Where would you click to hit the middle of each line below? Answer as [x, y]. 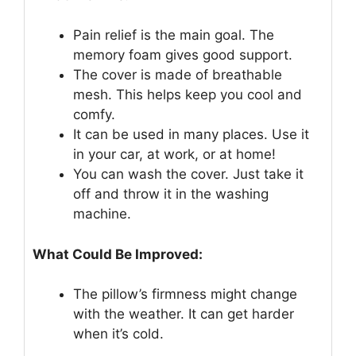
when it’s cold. [118, 334]
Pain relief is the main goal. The [174, 35]
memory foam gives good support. [183, 55]
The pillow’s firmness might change [185, 294]
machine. [102, 214]
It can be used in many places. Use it [191, 135]
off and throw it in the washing [171, 194]
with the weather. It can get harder [184, 314]
